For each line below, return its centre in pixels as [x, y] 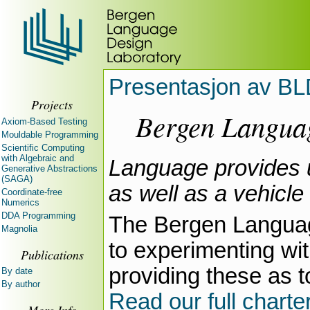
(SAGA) [17, 179]
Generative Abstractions [49, 168]
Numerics [20, 202]
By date [17, 271]
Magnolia [19, 228]
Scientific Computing [43, 147]
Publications [52, 254]
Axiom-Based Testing [44, 121]
